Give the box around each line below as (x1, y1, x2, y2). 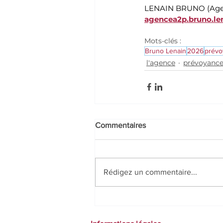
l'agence (146, 58, 175, 67)
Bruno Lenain (145, 46, 186, 55)
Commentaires (95, 120, 146, 129)
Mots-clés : (144, 36, 181, 45)
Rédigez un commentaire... (104, 167, 197, 176)
